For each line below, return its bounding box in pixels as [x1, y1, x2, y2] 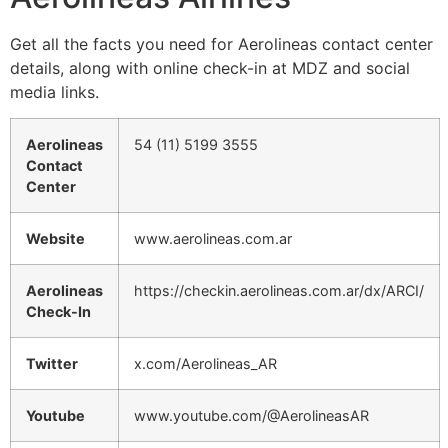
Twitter [26, 355, 78, 373]
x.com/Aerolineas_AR [134, 355, 277, 373]
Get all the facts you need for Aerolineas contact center [10, 33, 433, 54]
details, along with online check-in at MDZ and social [10, 57, 410, 78]
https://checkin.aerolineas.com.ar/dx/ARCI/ [134, 282, 424, 300]
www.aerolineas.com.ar [134, 230, 292, 248]
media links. [10, 81, 99, 102]
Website [26, 230, 85, 248]
